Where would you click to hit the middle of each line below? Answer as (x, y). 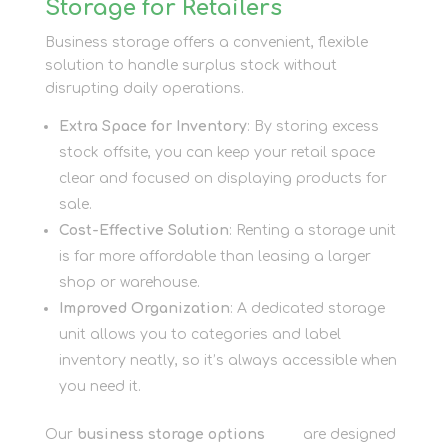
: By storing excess (312, 126)
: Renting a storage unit (312, 230)
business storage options (170, 434)
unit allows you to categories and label (199, 334)
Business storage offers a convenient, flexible (206, 42)
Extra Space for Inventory (152, 126)
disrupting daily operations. (144, 88)
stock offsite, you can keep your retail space (216, 152)
